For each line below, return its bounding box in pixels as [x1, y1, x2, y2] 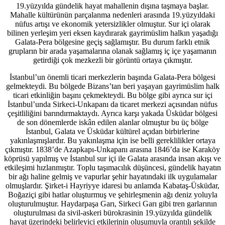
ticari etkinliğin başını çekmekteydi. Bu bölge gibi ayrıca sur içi [13, 90, 212, 99]
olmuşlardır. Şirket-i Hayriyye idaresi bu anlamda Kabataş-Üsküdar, [6, 181, 219, 190]
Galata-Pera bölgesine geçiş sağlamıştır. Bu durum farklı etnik [15, 37, 210, 46]
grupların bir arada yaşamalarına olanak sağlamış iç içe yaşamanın [9, 46, 216, 55]
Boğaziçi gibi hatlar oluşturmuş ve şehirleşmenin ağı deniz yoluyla [8, 190, 217, 199]
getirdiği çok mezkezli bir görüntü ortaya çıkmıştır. [33, 55, 192, 64]
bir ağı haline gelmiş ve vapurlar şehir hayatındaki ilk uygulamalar [8, 172, 217, 181]
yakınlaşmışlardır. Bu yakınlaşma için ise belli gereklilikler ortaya [10, 136, 215, 145]
